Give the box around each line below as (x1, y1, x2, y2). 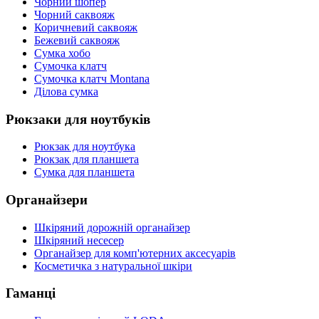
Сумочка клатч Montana (34, 72, 150, 85)
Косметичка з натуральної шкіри (34, 259, 192, 272)
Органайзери (6, 192, 88, 207)
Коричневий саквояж (34, 21, 137, 33)
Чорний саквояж (34, 8, 115, 21)
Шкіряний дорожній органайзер (34, 221, 190, 234)
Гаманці (6, 286, 56, 301)
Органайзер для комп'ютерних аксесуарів (34, 246, 236, 259)
